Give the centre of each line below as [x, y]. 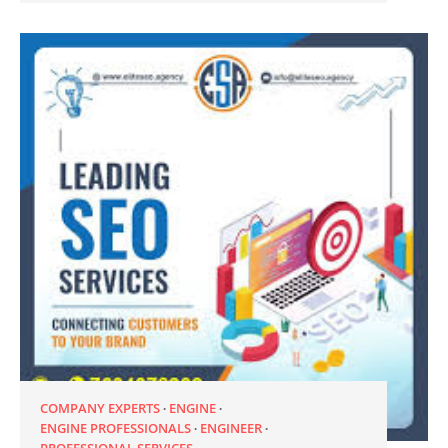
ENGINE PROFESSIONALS [115, 427]
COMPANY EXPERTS [100, 407]
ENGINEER [231, 427]
